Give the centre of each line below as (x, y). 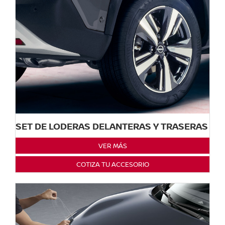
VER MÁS (113, 145)
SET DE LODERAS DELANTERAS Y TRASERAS (112, 126)
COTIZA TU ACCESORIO (113, 164)
